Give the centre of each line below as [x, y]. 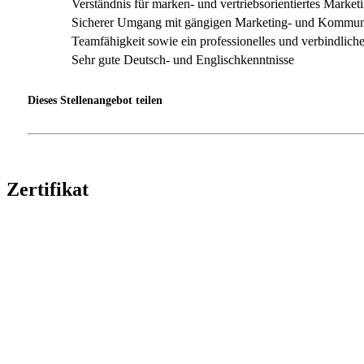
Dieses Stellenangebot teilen [95, 100]
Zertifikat [48, 190]
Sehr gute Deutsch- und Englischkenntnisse [182, 59]
